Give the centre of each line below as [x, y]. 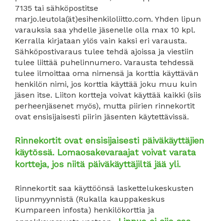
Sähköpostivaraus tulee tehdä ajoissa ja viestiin [104, 51]
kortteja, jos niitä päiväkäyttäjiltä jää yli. [98, 165]
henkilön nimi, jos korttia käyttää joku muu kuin [106, 84]
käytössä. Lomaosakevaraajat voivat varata [105, 153]
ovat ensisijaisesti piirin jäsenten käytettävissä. [102, 116]
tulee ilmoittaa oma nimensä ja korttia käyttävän [107, 73]
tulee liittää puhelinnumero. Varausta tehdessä [104, 62]
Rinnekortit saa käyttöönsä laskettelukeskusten [104, 188]
